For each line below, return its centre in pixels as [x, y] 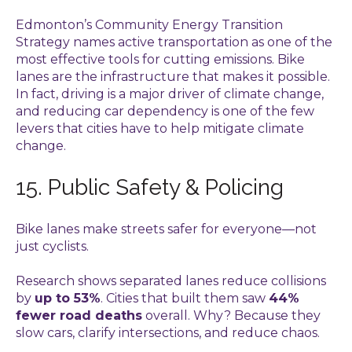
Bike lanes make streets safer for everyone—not [166, 229]
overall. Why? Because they [231, 316]
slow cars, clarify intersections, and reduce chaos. [168, 333]
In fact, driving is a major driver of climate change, [170, 93]
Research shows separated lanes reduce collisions [171, 281]
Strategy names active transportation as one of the [174, 42]
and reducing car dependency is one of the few [165, 111]
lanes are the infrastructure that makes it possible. [173, 76]
